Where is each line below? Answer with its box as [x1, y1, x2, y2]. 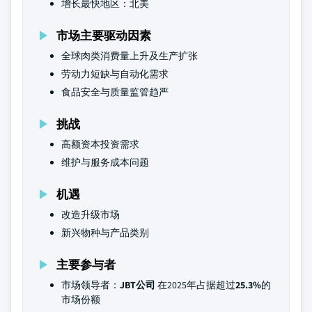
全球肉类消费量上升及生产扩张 [61, 49, 198, 62]
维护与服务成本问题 [61, 156, 149, 169]
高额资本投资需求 [61, 138, 139, 150]
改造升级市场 [61, 208, 120, 221]
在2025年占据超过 [155, 279, 235, 291]
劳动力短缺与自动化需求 [61, 68, 169, 80]
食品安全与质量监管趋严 [61, 86, 169, 98]
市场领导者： [61, 279, 120, 291]
